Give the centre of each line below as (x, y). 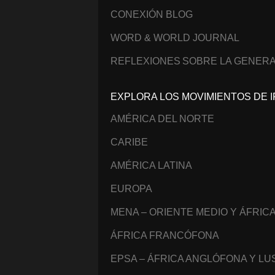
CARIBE (129, 142)
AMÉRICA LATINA (151, 165)
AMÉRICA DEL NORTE (162, 118)
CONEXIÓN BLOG (152, 14)
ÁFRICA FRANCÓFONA (165, 235)
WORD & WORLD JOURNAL (175, 37)
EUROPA (131, 188)
